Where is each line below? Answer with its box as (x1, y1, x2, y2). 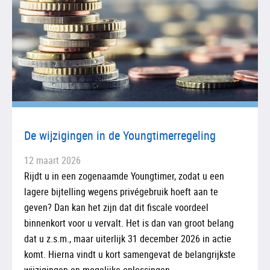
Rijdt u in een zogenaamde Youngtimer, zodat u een (24, 169, 224, 183)
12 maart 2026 (24, 153, 81, 167)
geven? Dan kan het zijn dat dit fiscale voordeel (24, 200, 209, 214)
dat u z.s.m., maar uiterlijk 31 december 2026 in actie (24, 231, 231, 245)
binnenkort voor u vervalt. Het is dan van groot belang (24, 216, 234, 230)
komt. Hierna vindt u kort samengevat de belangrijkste (24, 247, 236, 261)
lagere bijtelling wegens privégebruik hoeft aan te (24, 184, 218, 198)
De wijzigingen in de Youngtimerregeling (24, 127, 216, 143)
